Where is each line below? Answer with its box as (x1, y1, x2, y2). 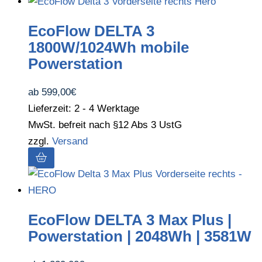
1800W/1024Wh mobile (28, 38, 189, 56)
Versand (52, 136, 88, 147)
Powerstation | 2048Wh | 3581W (28, 227, 251, 245)
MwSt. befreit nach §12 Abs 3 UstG (28, 119, 182, 131)
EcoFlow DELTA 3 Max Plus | (28, 211, 232, 229)
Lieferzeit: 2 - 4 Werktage (28, 103, 139, 115)
